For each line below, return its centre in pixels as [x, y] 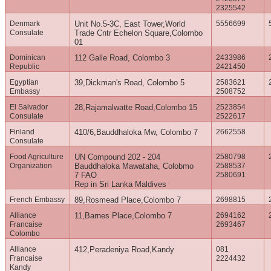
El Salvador [29, 107]
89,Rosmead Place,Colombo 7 [128, 200]
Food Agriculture [37, 157]
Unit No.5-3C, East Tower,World [130, 24]
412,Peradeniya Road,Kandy [125, 250]
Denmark [25, 24]
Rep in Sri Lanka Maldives [121, 184]
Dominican [28, 58]
